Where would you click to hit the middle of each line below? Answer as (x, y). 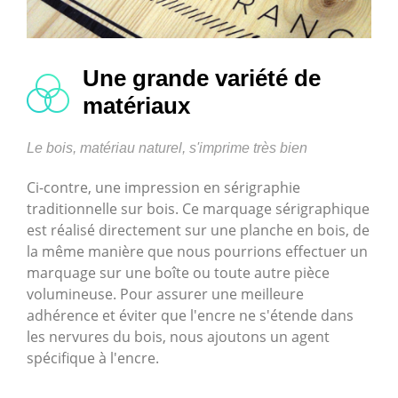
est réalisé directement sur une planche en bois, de (198, 231)
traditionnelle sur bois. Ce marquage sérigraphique (198, 209)
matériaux (136, 106)
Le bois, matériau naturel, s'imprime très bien (167, 148)
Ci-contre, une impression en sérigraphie (163, 188)
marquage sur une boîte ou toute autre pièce (178, 273)
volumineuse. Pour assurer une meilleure (165, 295)
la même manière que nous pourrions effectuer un (197, 252)
